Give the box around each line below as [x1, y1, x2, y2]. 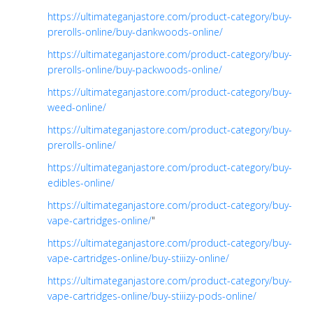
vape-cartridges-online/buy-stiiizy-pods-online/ [48, 289, 256, 303]
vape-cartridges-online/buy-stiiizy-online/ [48, 251, 229, 265]
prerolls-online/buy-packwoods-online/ [48, 62, 222, 76]
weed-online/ [48, 100, 106, 114]
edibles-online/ [48, 175, 115, 189]
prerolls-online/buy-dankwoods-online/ [48, 24, 223, 38]
